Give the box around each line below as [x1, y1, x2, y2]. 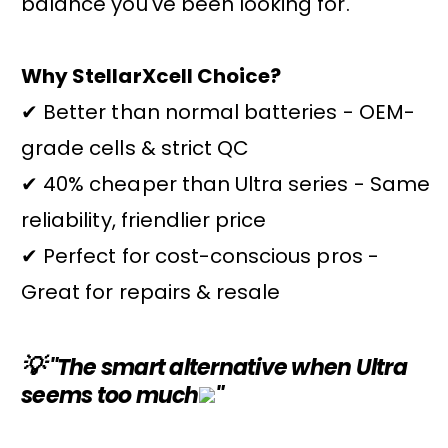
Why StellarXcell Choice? [21, 61, 282, 90]
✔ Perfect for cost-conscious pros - [21, 241, 379, 270]
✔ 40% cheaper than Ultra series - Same [21, 169, 430, 198]
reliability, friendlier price [21, 205, 267, 234]
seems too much [21, 380, 199, 412]
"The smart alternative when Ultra [44, 352, 407, 384]
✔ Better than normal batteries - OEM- [21, 97, 415, 126]
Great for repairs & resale [21, 277, 281, 306]
